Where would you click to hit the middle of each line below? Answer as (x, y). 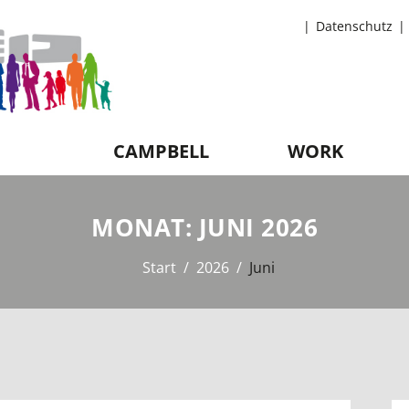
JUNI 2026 (258, 228)
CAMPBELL (161, 151)
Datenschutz (354, 26)
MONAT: (145, 228)
